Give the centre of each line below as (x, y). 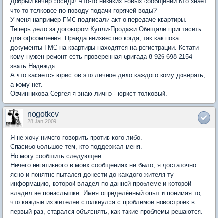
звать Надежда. (34, 66)
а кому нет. (27, 84)
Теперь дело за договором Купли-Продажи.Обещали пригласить (106, 29)
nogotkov (43, 114)
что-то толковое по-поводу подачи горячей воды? (83, 10)
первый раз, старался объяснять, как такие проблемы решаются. (107, 211)
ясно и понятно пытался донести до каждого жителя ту (92, 174)
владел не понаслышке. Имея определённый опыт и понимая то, (106, 193)
